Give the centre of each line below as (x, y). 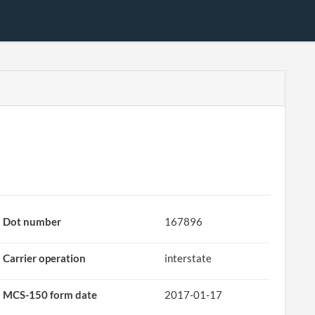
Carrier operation (45, 258)
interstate (188, 258)
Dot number (32, 221)
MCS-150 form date (50, 295)
